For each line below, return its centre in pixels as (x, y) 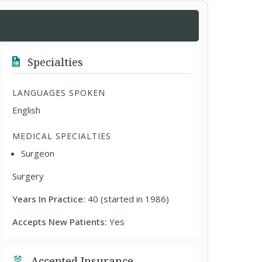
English (27, 110)
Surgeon (38, 153)
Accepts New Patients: (61, 222)
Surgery (28, 176)
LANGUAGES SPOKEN (59, 93)
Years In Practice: (50, 199)
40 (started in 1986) (129, 199)
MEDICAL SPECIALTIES (62, 136)
